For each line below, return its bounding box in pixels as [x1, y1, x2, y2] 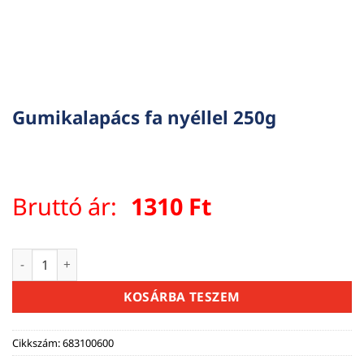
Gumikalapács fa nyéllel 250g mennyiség [11, 249, 246, 265]
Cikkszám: [12, 335, 63, 350]
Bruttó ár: [12, 190, 123, 223]
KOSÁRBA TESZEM [123, 287, 240, 305]
